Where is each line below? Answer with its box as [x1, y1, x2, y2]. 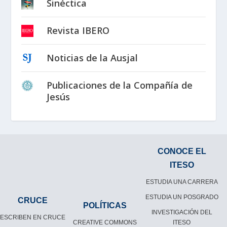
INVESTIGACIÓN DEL [151, 208, 212, 216]
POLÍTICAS [83, 201, 127, 210]
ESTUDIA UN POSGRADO [145, 193, 218, 201]
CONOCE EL [157, 146, 206, 156]
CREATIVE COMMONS [72, 218, 137, 226]
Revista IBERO [47, 24, 110, 36]
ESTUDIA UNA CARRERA [145, 178, 218, 185]
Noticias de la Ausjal [47, 51, 138, 64]
